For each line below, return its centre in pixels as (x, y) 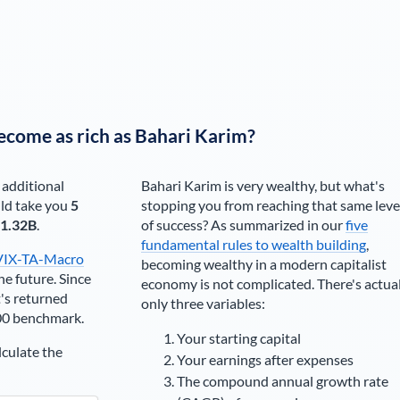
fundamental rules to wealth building (253, 245)
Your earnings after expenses (265, 360)
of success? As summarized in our (243, 225)
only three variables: (203, 304)
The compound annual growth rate (282, 381)
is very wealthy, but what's (303, 186)
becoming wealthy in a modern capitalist (263, 264)
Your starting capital (238, 338)
